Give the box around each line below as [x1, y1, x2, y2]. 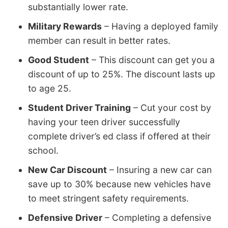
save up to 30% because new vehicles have [28, 179, 211, 190]
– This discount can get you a [89, 54, 215, 66]
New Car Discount [28, 164, 107, 176]
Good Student [28, 54, 89, 66]
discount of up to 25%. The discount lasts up [28, 69, 215, 80]
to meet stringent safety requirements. [28, 193, 189, 204]
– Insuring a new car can [107, 164, 212, 176]
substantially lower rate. [28, 2, 128, 13]
